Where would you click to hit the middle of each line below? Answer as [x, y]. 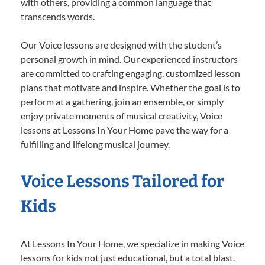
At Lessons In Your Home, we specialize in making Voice [132, 244]
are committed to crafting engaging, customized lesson [130, 73]
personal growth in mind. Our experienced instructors [129, 59]
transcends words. [58, 17]
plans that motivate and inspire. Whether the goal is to [130, 88]
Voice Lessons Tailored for [122, 182]
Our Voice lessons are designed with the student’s [121, 45]
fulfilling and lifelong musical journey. [95, 144]
